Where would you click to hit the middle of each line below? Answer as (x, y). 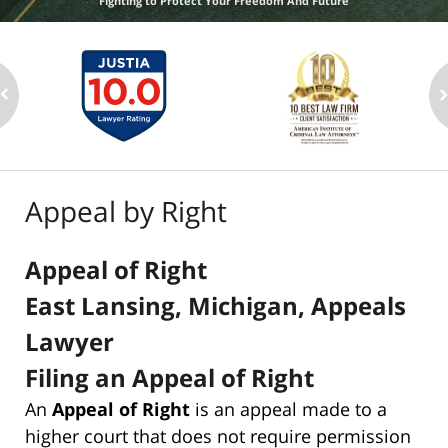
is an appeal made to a (288, 408)
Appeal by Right (126, 210)
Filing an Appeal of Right (169, 377)
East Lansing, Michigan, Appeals (215, 305)
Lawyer (69, 341)
